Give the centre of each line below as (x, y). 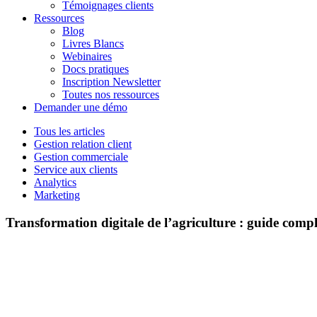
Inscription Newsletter (111, 82)
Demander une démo (81, 107)
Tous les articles (69, 131)
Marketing (57, 195)
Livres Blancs (93, 44)
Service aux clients (76, 169)
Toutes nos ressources (111, 94)
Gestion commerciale (81, 157)
